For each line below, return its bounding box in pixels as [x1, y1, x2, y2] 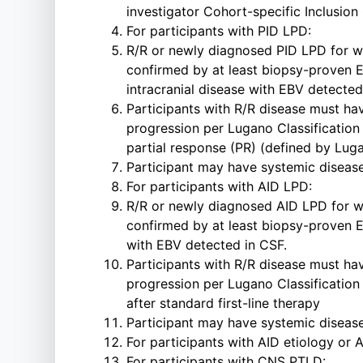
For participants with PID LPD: [126, 23, 311, 39]
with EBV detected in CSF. [126, 237, 287, 253]
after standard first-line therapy [126, 295, 320, 311]
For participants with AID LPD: [126, 178, 312, 194]
